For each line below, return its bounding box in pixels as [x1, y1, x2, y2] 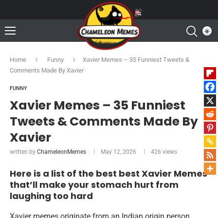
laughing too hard [10, 190, 93, 202]
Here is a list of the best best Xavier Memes [10, 167, 207, 180]
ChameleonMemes [37, 148, 86, 155]
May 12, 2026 [101, 148, 136, 155]
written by [10, 148, 37, 155]
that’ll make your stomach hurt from [10, 179, 179, 191]
